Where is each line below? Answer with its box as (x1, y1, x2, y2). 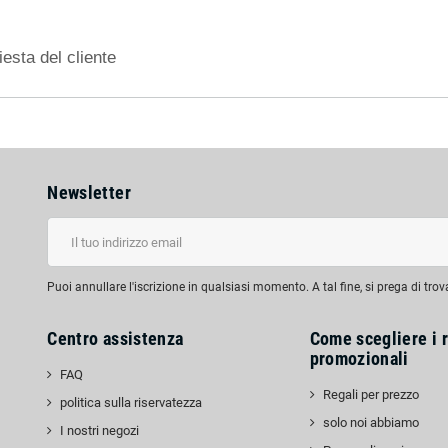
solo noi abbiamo (322, 415, 419, 430)
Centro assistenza (47, 328, 184, 349)
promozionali (309, 348, 409, 369)
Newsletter (47, 182, 131, 203)
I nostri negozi (60, 423, 140, 438)
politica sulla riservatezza (60, 395, 203, 410)
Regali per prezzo (322, 387, 419, 402)
